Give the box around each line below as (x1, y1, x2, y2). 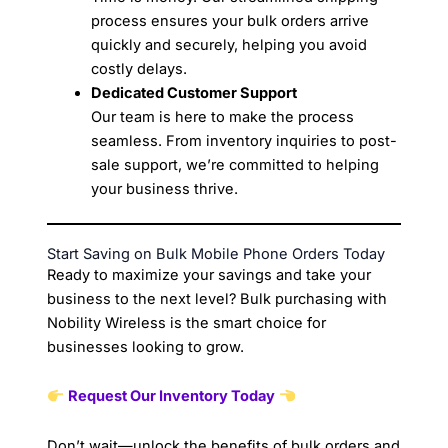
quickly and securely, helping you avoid (91, 35, 368, 54)
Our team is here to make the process (91, 107, 355, 126)
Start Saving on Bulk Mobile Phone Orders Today (47, 244, 386, 263)
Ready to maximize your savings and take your (47, 265, 372, 284)
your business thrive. (91, 179, 239, 198)
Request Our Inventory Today (68, 387, 276, 406)
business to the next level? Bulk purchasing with (47, 289, 388, 308)
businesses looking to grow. (47, 337, 245, 356)
